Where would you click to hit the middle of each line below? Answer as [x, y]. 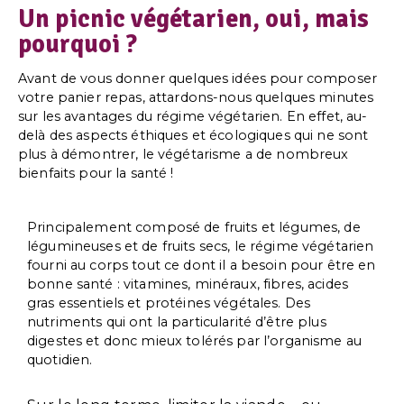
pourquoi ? [78, 45]
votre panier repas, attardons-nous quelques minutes [196, 98]
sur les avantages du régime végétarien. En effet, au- [193, 117]
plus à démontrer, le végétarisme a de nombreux [184, 155]
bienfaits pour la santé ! [96, 174]
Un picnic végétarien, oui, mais [194, 19]
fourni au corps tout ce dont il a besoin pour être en [202, 265]
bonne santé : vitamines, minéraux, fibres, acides [188, 284]
